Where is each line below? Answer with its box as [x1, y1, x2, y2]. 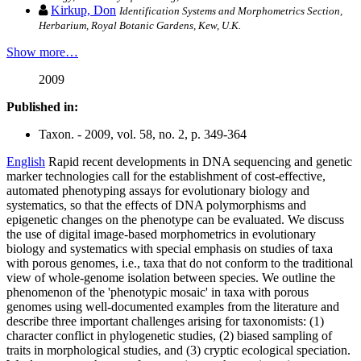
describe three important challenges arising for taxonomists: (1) [6, 314, 324, 329]
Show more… [6, 45, 78, 60]
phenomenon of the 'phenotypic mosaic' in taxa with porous [6, 285, 309, 300]
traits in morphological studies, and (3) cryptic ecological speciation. [6, 343, 351, 358]
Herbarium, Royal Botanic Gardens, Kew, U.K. [39, 19, 241, 32]
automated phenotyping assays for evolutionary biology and [6, 184, 309, 198]
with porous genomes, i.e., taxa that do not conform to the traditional [6, 256, 353, 271]
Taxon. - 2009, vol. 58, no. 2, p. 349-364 [39, 127, 247, 142]
